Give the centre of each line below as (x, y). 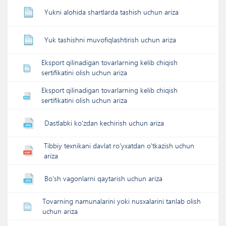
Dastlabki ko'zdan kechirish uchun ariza (104, 123)
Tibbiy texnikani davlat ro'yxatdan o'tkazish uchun (119, 146)
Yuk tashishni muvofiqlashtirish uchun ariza (110, 40)
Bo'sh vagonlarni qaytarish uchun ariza (103, 178)
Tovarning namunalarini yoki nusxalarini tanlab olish (121, 201)
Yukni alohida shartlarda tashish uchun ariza (111, 12)
